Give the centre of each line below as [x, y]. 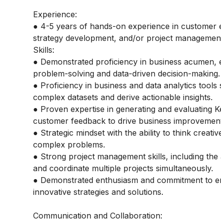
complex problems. [69, 145]
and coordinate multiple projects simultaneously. [123, 168]
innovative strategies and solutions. [98, 192]
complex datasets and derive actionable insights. [123, 97]
